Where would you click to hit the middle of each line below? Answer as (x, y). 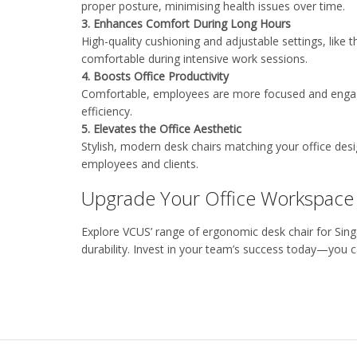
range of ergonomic (207, 231)
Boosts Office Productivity (163, 76)
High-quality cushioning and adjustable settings (202, 41)
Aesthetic (218, 128)
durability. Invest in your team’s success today (199, 249)
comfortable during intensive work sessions (193, 58)
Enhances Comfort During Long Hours (195, 23)
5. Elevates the (120, 128)
